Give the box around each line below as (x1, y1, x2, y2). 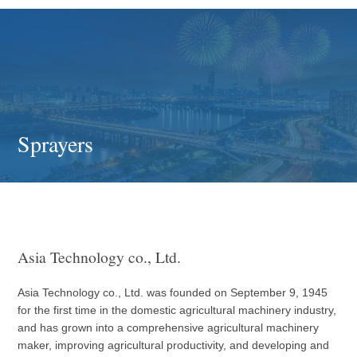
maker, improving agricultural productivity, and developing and (18, 339, 330, 351)
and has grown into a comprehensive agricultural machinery (18, 321, 320, 334)
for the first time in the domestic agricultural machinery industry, (18, 304, 337, 316)
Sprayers (18, 128, 94, 159)
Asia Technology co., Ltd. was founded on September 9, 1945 (18, 286, 328, 299)
